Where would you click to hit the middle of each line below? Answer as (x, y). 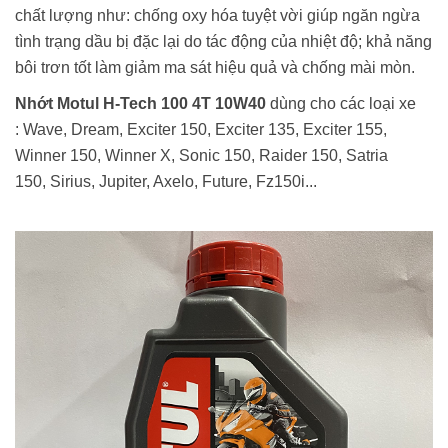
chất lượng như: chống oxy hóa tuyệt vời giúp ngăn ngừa (217, 16)
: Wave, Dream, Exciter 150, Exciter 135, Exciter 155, (201, 130)
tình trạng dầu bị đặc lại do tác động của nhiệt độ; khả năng (223, 42)
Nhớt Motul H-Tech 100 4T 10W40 (140, 104)
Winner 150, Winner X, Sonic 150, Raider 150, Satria (201, 156)
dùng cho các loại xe (341, 104)
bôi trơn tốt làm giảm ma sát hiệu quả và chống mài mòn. (215, 68)
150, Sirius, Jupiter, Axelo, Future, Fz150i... (166, 182)
